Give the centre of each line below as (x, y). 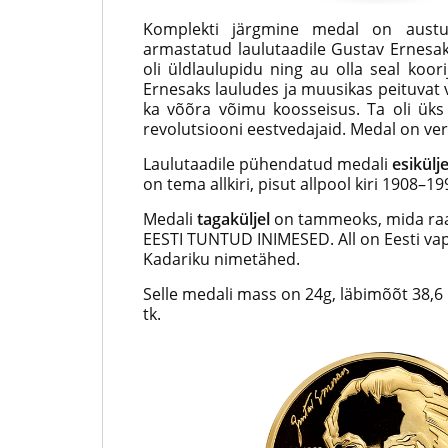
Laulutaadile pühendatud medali (267, 164)
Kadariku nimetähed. (221, 259)
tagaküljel (233, 219)
